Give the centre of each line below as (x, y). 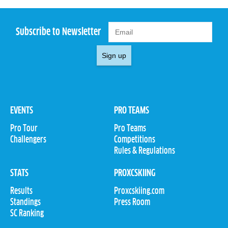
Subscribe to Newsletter (58, 32)
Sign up (114, 56)
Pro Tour (24, 129)
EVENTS (22, 111)
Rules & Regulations (145, 151)
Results (21, 191)
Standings (25, 202)
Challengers (28, 140)
